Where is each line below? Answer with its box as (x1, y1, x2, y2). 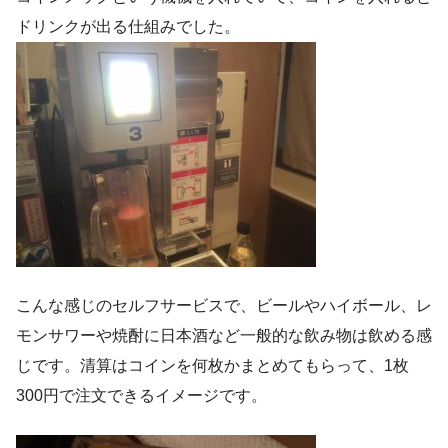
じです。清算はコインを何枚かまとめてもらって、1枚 (16, 356, 409, 374)
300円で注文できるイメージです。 (16, 386, 267, 404)
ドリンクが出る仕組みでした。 (16, 17, 240, 35)
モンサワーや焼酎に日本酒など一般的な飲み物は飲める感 (16, 326, 432, 344)
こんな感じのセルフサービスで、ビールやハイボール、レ (16, 296, 432, 314)
